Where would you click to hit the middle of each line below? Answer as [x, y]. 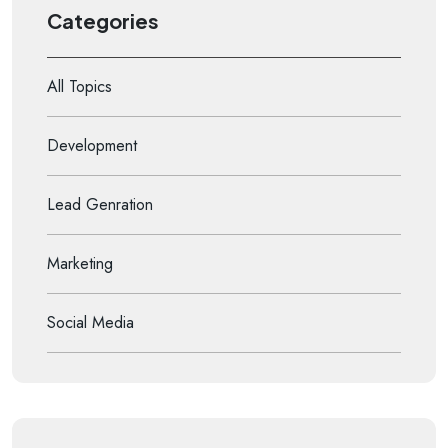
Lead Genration [100, 204]
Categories [103, 20]
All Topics [79, 86]
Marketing [80, 263]
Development [92, 145]
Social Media [90, 322]
